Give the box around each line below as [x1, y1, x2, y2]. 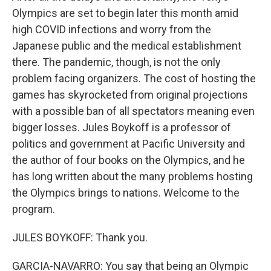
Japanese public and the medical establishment [12, 39, 241, 52]
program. [12, 203, 55, 215]
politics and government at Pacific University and [12, 137, 245, 150]
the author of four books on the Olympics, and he [12, 154, 245, 166]
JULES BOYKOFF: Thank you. [12, 231, 148, 244]
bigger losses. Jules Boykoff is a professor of [12, 121, 231, 134]
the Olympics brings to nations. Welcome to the [12, 186, 240, 199]
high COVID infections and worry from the [12, 23, 211, 36]
